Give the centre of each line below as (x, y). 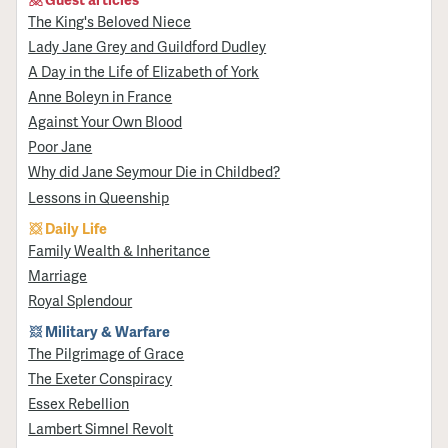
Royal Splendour (80, 299)
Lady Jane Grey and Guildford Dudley (147, 46)
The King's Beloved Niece (110, 20)
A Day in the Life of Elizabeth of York (144, 71)
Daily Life (76, 227)
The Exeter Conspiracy (100, 378)
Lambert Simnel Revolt (101, 428)
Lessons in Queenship (99, 196)
